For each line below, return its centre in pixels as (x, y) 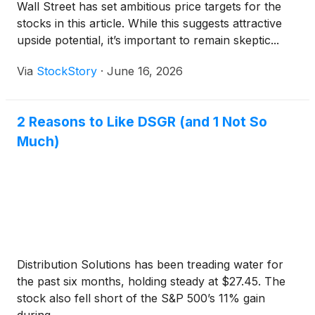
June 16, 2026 (145, 71)
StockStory (67, 71)
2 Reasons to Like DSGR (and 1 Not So (142, 122)
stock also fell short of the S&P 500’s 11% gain (141, 298)
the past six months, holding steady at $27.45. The (151, 281)
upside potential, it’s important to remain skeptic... (148, 40)
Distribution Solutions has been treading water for (150, 264)
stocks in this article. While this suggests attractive (149, 23)
